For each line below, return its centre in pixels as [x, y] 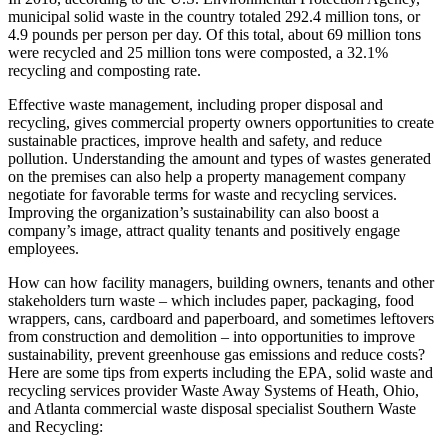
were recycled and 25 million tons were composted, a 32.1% [198, 52]
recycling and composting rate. [104, 70]
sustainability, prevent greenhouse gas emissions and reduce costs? [216, 354]
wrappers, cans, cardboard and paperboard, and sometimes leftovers [221, 318]
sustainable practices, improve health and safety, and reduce [195, 140]
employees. [43, 248]
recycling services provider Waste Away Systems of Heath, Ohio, [213, 390]
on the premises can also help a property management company [207, 176]
